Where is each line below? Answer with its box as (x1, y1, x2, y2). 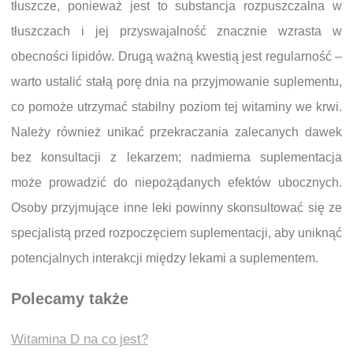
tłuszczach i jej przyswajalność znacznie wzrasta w (11, 24, 342, 38)
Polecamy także (11, 290, 128, 308)
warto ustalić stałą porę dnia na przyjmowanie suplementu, (11, 74, 342, 88)
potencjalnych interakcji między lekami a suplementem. (11, 251, 318, 265)
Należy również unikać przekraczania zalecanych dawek (11, 124, 342, 139)
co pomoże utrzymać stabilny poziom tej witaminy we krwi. (11, 99, 342, 113)
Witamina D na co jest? (11, 332, 148, 347)
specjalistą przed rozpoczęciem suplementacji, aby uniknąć (11, 225, 342, 240)
